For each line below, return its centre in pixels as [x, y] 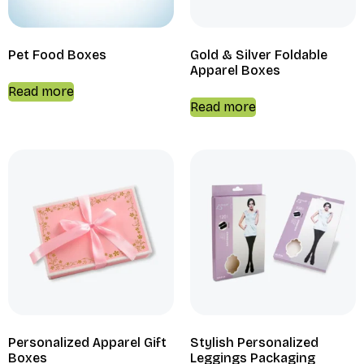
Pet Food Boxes [57, 54]
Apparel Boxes [235, 70]
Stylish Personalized [254, 342]
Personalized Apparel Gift [87, 342]
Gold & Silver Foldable [259, 54]
